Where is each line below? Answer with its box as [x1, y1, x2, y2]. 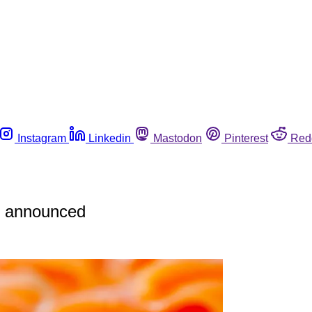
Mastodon [153, 132, 202, 144]
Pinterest [224, 132, 268, 144]
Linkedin [88, 132, 131, 144]
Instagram [17, 132, 66, 144]
